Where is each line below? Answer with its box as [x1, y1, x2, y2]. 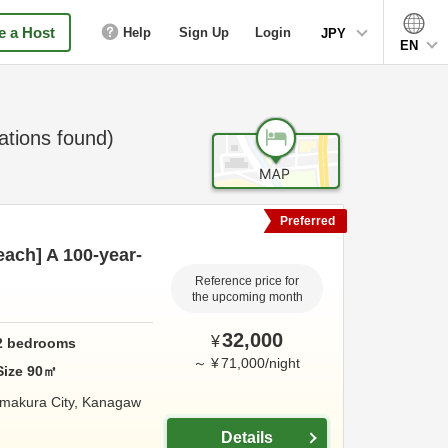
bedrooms [3, 334, 77, 351]
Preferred [280, 214, 335, 228]
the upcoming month [191, 291, 303, 303]
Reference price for [195, 275, 299, 287]
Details [221, 429, 273, 446]
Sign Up [179, 24, 229, 40]
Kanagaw [82, 394, 141, 410]
